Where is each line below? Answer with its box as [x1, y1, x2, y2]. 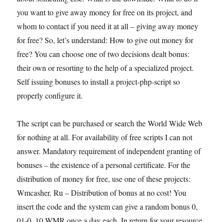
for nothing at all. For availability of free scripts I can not [17, 132, 193, 142]
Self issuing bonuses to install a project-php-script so [17, 76, 180, 87]
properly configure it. [17, 90, 83, 101]
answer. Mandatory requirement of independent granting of [17, 146, 201, 156]
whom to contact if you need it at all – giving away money [17, 21, 199, 31]
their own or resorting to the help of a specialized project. [17, 62, 194, 73]
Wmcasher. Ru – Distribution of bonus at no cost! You [17, 187, 187, 198]
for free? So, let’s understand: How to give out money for [17, 35, 194, 45]
